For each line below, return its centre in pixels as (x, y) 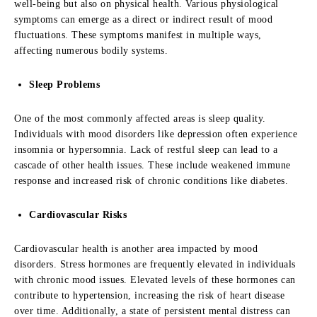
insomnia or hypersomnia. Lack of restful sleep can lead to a (146, 150)
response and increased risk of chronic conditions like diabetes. (151, 181)
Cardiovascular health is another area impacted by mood (136, 249)
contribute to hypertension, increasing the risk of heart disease (149, 295)
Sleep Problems (64, 85)
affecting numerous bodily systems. (91, 51)
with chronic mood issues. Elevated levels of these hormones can (155, 280)
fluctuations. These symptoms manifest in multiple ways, (138, 35)
